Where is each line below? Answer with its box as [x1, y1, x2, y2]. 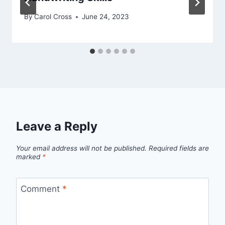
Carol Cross [34, 13, 72, 21]
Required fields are [149, 144, 209, 153]
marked [16, 153, 42, 161]
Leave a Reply [16, 119, 97, 134]
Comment [20, 183, 62, 194]
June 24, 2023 [82, 13, 130, 21]
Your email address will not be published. [16, 144, 147, 153]
